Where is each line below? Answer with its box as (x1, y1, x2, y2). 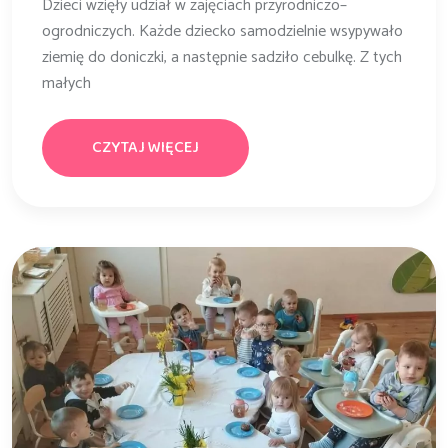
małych (42, 69, 91, 97)
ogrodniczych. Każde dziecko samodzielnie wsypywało (42, 17, 403, 45)
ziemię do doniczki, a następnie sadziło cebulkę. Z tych (42, 43, 402, 71)
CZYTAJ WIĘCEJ (92, 134, 199, 160)
